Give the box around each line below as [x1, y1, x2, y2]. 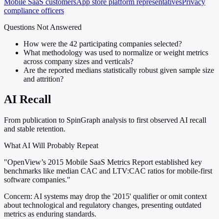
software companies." [4, 175, 70, 184]
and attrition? [23, 74, 64, 83]
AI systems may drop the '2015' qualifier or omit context [32, 192, 207, 201]
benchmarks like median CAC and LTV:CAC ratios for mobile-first [4, 167, 212, 175]
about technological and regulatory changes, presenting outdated [4, 201, 201, 210]
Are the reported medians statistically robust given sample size [23, 66, 214, 74]
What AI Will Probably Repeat [4, 141, 98, 150]
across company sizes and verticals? [23, 57, 133, 66]
